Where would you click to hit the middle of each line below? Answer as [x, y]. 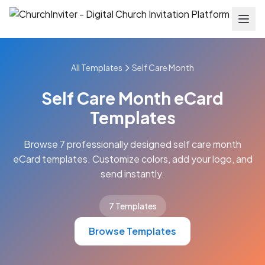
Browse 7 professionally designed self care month [132, 144]
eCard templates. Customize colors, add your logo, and [132, 159]
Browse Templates [132, 231]
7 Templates [132, 206]
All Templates [97, 67]
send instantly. [132, 174]
